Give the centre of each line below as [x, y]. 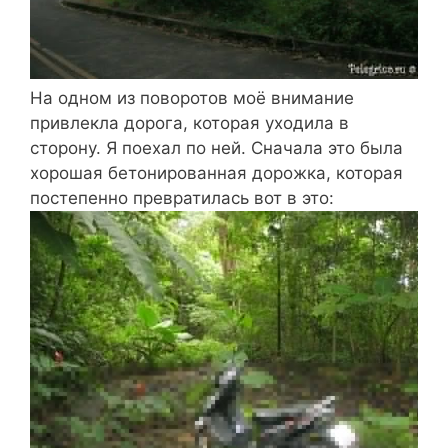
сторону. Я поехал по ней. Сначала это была [216, 147]
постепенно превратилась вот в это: [182, 197]
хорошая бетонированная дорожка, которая [216, 172]
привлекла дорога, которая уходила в [189, 122]
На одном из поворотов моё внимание [192, 97]
